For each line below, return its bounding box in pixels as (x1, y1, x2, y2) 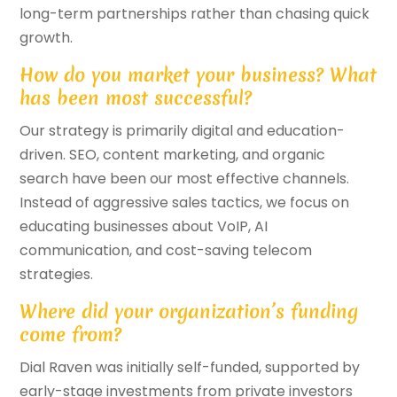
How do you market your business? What (19, 62, 378, 89)
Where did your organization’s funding (19, 299, 359, 325)
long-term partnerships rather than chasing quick (19, 4, 370, 25)
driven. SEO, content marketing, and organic (19, 144, 326, 166)
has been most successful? (19, 85, 253, 112)
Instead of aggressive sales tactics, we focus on (19, 192, 350, 214)
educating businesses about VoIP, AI (19, 216, 269, 237)
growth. (19, 27, 74, 49)
